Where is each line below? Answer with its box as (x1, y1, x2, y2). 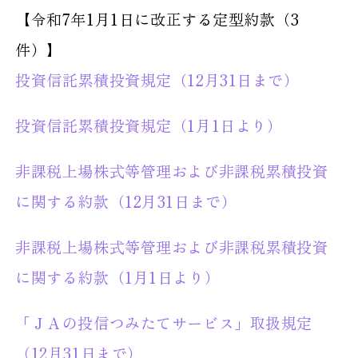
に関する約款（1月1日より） (15, 266, 225, 289)
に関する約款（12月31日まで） (15, 190, 241, 213)
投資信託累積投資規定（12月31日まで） (15, 69, 304, 92)
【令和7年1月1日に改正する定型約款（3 (15, 8, 300, 31)
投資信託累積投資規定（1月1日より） (15, 114, 288, 137)
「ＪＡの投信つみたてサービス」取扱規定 (15, 312, 313, 335)
